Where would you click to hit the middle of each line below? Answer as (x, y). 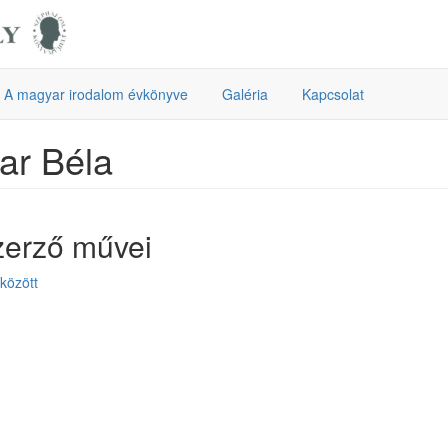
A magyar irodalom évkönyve (96, 94)
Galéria (245, 94)
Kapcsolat (333, 94)
